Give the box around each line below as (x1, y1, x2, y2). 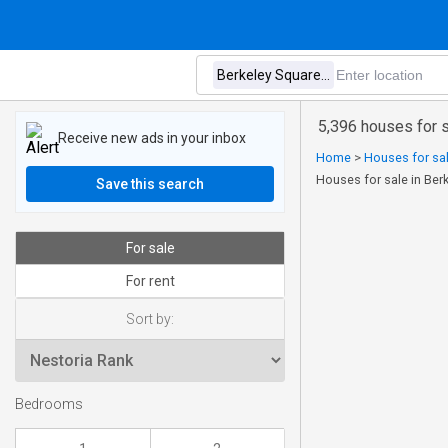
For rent (125, 273, 175, 289)
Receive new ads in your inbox (58, 129, 246, 146)
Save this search (96, 176, 204, 192)
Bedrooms (15, 396, 83, 414)
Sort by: (126, 311, 174, 327)
